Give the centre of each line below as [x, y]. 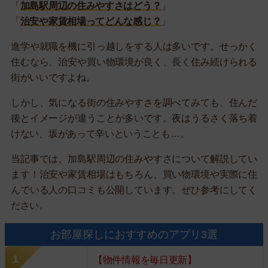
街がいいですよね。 [53, 77]
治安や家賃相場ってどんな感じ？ [91, 21]
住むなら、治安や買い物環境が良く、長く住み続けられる [134, 62]
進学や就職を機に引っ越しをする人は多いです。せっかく [134, 46]
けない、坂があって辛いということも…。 [100, 134]
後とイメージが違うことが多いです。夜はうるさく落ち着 [134, 118]
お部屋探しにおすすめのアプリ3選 [134, 234]
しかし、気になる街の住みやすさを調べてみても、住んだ [134, 103]
